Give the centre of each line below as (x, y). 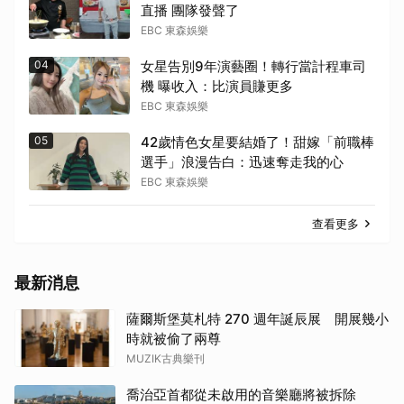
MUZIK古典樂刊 (165, 359)
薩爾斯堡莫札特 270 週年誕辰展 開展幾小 (257, 319)
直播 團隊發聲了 (190, 11)
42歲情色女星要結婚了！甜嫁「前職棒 (257, 142)
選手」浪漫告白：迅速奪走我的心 (242, 162)
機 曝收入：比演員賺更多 (217, 87)
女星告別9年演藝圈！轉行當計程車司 (253, 67)
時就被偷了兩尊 (174, 339)
